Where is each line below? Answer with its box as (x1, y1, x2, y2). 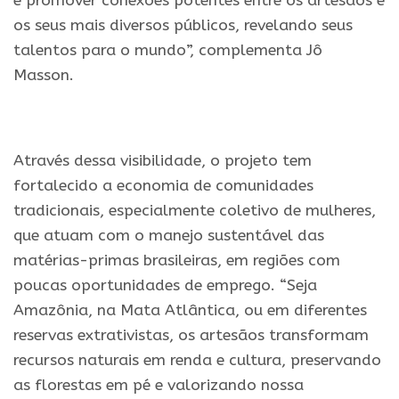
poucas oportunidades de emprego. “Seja (13, 275, 317, 295)
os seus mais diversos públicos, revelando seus (13, 15, 353, 35)
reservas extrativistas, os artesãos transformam (13, 325, 369, 345)
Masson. (13, 65, 74, 85)
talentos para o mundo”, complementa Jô (13, 40, 322, 60)
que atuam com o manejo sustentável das (13, 225, 324, 245)
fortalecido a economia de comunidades (13, 175, 313, 195)
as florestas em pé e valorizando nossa (13, 375, 304, 395)
